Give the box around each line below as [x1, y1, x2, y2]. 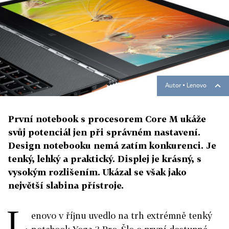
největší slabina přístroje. [8, 180, 124, 191]
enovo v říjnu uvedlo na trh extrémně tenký [31, 210, 212, 221]
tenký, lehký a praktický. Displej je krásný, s [8, 153, 201, 165]
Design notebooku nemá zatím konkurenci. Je [8, 140, 216, 151]
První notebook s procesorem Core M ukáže [8, 113, 206, 125]
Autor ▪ [165, 83, 187, 89]
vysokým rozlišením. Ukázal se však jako [8, 167, 187, 178]
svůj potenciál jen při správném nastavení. [8, 127, 200, 138]
